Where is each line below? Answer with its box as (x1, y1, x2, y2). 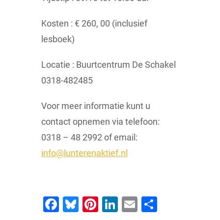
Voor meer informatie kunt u (41, 101, 150, 111)
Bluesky (79, 195, 133, 214)
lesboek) (41, 34, 75, 45)
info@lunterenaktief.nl (41, 148, 128, 159)
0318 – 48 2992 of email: (41, 132, 137, 143)
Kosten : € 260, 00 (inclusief (41, 18, 147, 29)
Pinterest (98, 195, 161, 214)
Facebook (59, 195, 127, 214)
